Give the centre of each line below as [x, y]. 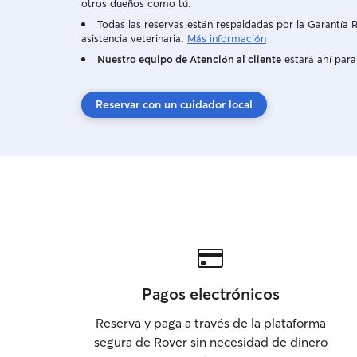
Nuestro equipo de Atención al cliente [189, 59]
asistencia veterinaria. [133, 38]
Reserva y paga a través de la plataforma [210, 323]
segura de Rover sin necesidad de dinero [210, 342]
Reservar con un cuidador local [174, 104]
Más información [227, 38]
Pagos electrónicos [210, 294]
